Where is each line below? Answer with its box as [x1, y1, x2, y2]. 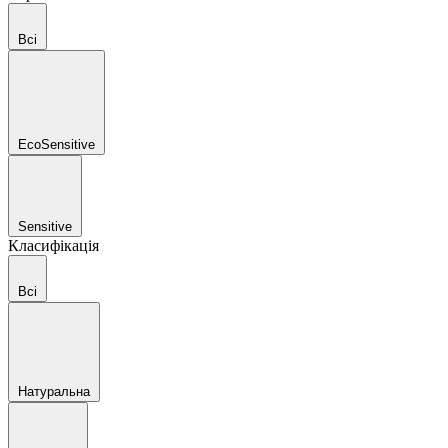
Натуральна [18, 384, 90, 399]
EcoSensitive [18, 137, 95, 152]
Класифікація [8, 237, 99, 254]
